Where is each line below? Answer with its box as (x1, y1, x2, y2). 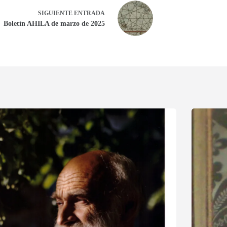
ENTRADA (74, 10, 105, 17)
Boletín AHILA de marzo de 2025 (4, 20, 105, 27)
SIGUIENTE (38, 10, 74, 17)
